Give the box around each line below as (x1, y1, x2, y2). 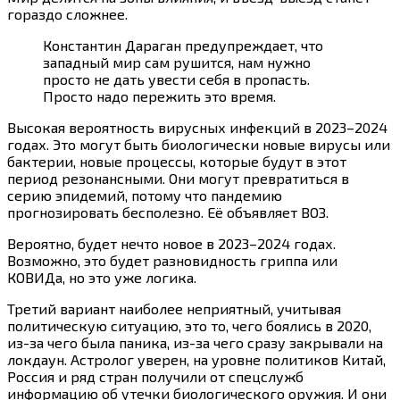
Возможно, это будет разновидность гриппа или (7, 252, 337, 270)
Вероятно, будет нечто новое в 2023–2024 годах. (7, 235, 336, 253)
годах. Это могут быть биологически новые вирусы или (7, 136, 390, 154)
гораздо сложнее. (7, 5, 128, 23)
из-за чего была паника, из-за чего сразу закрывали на (7, 334, 383, 352)
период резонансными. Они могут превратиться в (7, 170, 349, 187)
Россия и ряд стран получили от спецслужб (7, 368, 304, 386)
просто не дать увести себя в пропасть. (43, 71, 310, 88)
